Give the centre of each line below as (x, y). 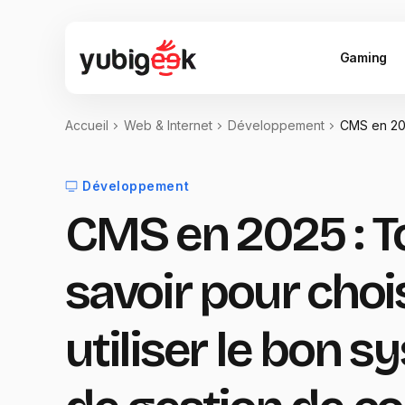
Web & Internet (168, 125)
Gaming (363, 57)
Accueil (87, 125)
